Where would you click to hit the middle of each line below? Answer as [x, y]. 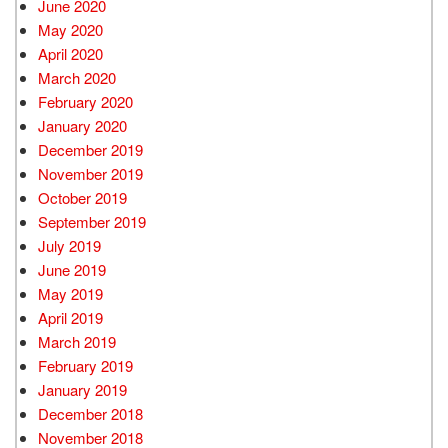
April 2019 [70, 317]
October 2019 [82, 197]
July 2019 [69, 245]
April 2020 [70, 53]
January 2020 [82, 125]
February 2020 [85, 101]
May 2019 [70, 293]
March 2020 [77, 77]
